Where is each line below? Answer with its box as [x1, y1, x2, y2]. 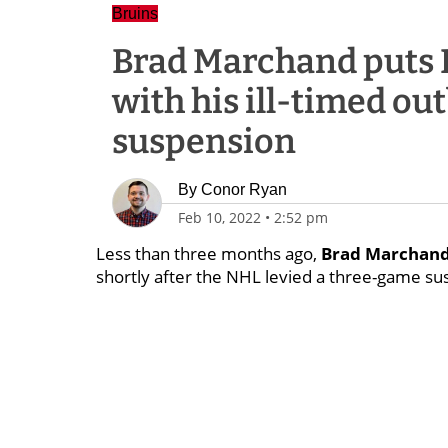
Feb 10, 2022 [178, 208, 261, 227]
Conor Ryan [201, 181, 287, 198]
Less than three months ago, [96, 242, 321, 265]
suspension [112, 121, 296, 162]
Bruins [112, 5, 158, 22]
